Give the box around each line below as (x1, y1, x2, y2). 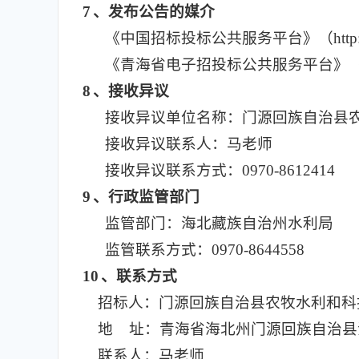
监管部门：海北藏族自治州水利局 (105, 215, 333, 232)
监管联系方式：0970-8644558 (105, 241, 305, 258)
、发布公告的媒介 (93, 3, 215, 20)
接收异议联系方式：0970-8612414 (105, 162, 335, 179)
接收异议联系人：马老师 (105, 135, 272, 152)
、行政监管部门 (93, 188, 200, 205)
